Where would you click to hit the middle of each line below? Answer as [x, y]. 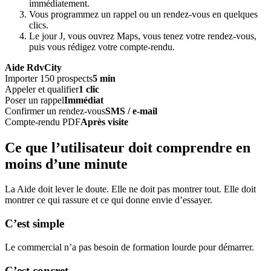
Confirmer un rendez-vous [55, 111]
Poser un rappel [34, 100]
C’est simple [34, 224]
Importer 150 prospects [49, 78]
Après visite [104, 122]
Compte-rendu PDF [43, 122]
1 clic [89, 89]
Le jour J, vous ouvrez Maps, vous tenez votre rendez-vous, [143, 36]
